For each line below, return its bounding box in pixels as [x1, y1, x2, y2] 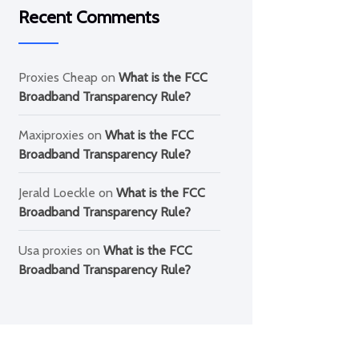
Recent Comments [18, 6, 159, 28]
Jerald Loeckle [18, 185, 95, 200]
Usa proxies [18, 243, 83, 258]
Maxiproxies [18, 127, 84, 143]
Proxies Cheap [18, 70, 98, 85]
